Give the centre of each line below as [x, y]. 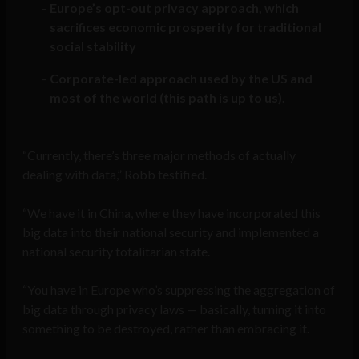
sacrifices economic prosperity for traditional [185, 26]
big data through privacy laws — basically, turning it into [174, 309]
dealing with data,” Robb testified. [115, 174]
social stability [93, 46]
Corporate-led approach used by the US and [181, 78]
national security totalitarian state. [116, 251]
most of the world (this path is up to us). [167, 97]
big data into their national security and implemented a [171, 232]
